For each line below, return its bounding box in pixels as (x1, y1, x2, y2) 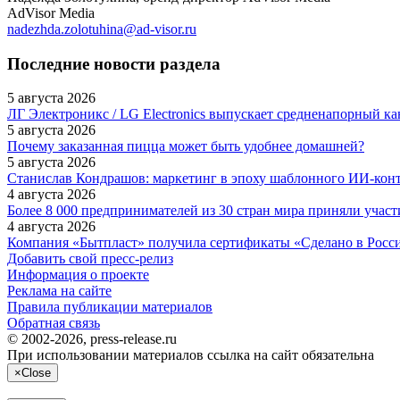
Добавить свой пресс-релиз (7, 251, 173, 267)
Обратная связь (7, 315, 100, 331)
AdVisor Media (7, 4, 95, 21)
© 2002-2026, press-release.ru (7, 331, 177, 347)
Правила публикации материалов (7, 299, 212, 315)
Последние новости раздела (7, 54, 221, 73)
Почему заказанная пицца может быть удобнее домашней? (7, 138, 364, 154)
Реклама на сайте (7, 283, 112, 299)
